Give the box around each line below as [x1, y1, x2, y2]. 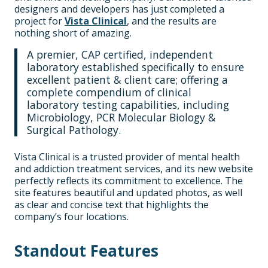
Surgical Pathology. [27, 122, 121, 137]
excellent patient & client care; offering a [27, 72, 228, 87]
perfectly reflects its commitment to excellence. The [14, 173, 243, 187]
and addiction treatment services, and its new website [14, 162, 253, 175]
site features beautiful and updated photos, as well [14, 185, 242, 199]
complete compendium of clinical [27, 84, 191, 99]
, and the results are [127, 14, 217, 28]
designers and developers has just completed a [14, 2, 224, 16]
